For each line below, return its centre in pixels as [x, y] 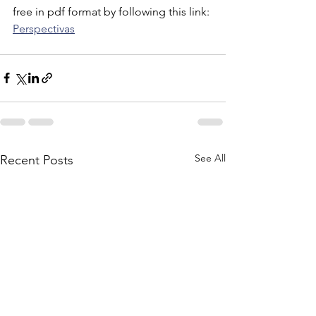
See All [210, 158]
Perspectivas [44, 28]
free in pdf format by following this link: [113, 11]
